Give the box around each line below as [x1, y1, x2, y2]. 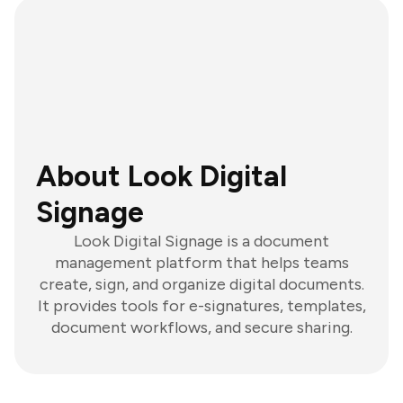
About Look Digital [36, 159, 287, 193]
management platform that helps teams [54, 253, 349, 273]
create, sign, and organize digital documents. [39, 274, 364, 294]
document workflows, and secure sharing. [50, 318, 353, 337]
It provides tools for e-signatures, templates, [37, 296, 366, 316]
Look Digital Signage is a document [74, 231, 329, 251]
